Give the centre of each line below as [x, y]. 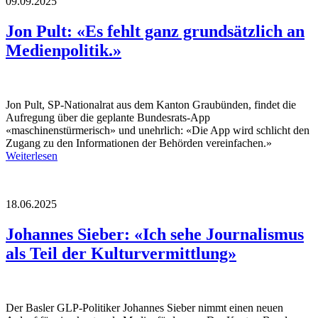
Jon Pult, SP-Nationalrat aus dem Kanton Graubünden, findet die [151, 105]
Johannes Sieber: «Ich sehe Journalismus [155, 234]
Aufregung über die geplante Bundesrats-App [108, 118]
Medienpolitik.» [64, 51]
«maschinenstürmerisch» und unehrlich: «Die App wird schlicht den [158, 131]
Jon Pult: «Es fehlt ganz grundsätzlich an [155, 32]
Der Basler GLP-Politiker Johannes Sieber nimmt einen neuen [144, 307]
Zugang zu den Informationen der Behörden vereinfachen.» [139, 143]
